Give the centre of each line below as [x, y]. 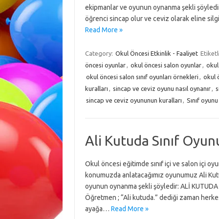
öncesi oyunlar [105, 65]
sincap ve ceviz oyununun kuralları [134, 100]
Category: [99, 53]
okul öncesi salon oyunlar [166, 65]
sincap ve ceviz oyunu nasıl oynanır [162, 88]
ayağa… [98, 209]
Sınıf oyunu [202, 100]
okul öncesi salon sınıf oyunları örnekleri [142, 77]
